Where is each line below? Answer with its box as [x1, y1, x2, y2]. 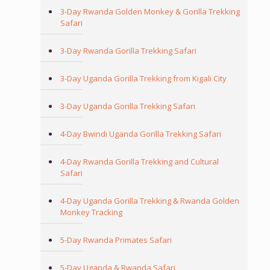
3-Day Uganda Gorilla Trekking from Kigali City [60, 73, 227, 84]
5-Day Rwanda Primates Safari [60, 234, 172, 246]
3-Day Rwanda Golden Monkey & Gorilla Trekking [60, 6, 240, 17]
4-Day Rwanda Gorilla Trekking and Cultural [60, 156, 219, 168]
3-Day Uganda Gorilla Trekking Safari [60, 101, 195, 112]
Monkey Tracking [60, 207, 122, 218]
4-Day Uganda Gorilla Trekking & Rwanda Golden [60, 195, 239, 207]
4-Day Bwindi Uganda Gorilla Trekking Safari [60, 128, 221, 140]
